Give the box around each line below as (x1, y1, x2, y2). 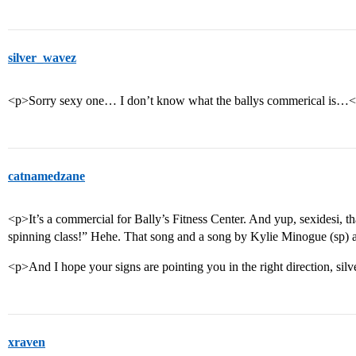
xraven (8, 335, 45, 349)
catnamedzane (8, 169, 85, 183)
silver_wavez (8, 51, 76, 64)
